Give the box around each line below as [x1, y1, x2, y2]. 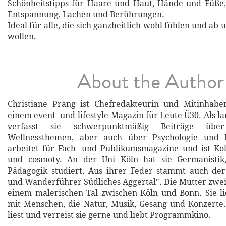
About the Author [77, 67, 224, 97]
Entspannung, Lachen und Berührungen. [8, 9, 164, 20]
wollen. [8, 31, 36, 42]
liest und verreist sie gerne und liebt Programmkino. [8, 210, 211, 220]
